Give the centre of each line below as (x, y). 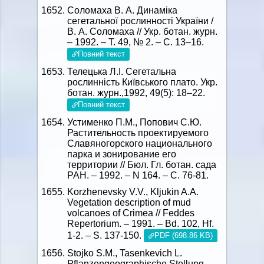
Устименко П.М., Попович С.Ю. (134, 122)
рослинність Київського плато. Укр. (142, 82)
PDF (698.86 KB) (184, 235)
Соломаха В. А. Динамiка (122, 10)
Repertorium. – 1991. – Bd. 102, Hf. (141, 224)
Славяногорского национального (140, 143)
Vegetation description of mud (129, 202)
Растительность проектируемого (138, 133)
